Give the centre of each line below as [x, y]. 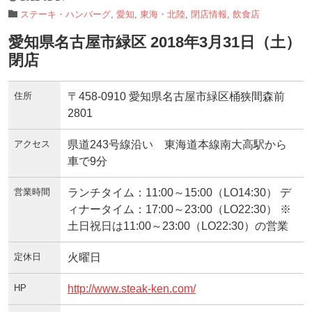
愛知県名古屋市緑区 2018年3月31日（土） [155, 42]
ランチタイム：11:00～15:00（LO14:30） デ [179, 192]
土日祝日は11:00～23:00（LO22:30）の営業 [178, 226]
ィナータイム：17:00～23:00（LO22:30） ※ [179, 209]
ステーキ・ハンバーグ [65, 14]
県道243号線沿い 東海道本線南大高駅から [177, 144]
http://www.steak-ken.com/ [132, 288]
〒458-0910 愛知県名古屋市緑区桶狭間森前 [176, 96]
